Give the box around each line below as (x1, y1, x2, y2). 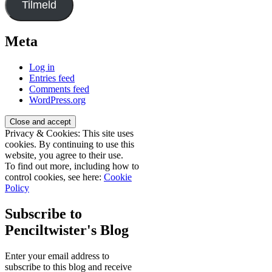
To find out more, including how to (5, 161, 139, 172)
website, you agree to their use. (5, 150, 123, 161)
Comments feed (29, 84, 89, 95)
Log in (29, 62, 55, 73)
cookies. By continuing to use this (5, 139, 134, 150)
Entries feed (29, 73, 75, 84)
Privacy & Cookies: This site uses (5, 128, 134, 139)
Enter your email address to (5, 250, 109, 261)
